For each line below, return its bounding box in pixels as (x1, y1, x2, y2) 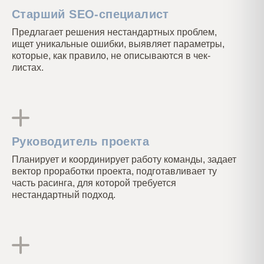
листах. (12, 62, 44, 72)
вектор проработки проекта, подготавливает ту (12, 166, 217, 176)
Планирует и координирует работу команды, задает (12, 154, 236, 164)
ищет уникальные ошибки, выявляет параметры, (12, 39, 225, 49)
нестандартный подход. (12, 190, 115, 200)
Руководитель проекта (12, 135, 149, 148)
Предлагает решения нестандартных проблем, (12, 27, 217, 37)
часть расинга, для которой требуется (12, 178, 176, 188)
